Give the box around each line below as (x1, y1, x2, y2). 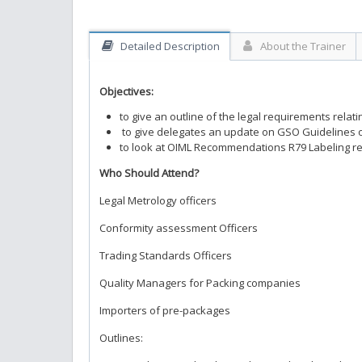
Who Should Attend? (99, 165, 199, 180)
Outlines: (99, 330, 143, 345)
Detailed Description (115, 38, 220, 53)
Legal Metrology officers (99, 192, 217, 208)
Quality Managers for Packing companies (99, 275, 301, 290)
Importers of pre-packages (99, 302, 230, 318)
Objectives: (99, 83, 154, 99)
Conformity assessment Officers (99, 220, 258, 235)
